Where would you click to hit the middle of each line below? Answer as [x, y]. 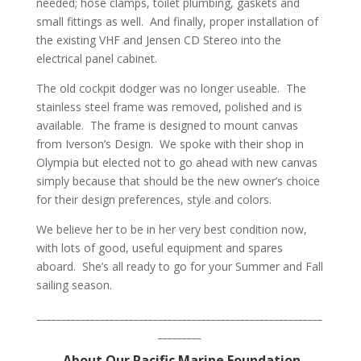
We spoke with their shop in [231, 143]
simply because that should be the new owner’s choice [178, 180]
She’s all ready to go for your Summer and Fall [202, 266]
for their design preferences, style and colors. [155, 199]
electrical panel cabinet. [96, 58]
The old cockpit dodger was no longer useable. [158, 88]
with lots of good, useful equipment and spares [159, 247]
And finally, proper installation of [234, 21]
